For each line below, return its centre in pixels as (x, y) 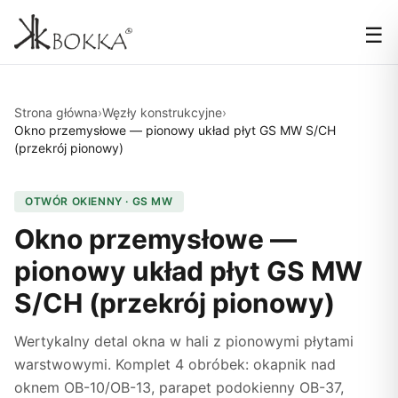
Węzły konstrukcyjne (162, 112)
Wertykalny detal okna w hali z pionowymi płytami (184, 341)
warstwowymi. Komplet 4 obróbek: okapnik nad (175, 364)
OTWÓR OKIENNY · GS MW (99, 201)
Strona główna (56, 112)
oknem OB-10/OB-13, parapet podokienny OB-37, (179, 387)
